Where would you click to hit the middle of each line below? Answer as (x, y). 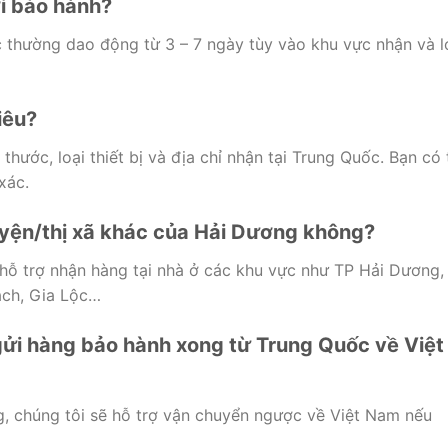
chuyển (224, 414)
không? (338, 231)
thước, (31, 157)
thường (36, 44)
